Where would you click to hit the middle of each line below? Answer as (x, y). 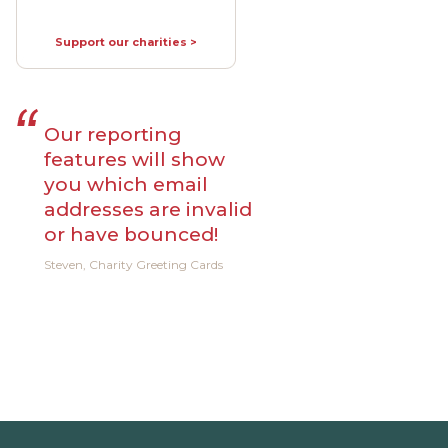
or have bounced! (131, 234)
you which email (126, 184)
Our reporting (113, 134)
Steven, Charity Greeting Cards (133, 264)
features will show (134, 159)
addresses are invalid (148, 209)
